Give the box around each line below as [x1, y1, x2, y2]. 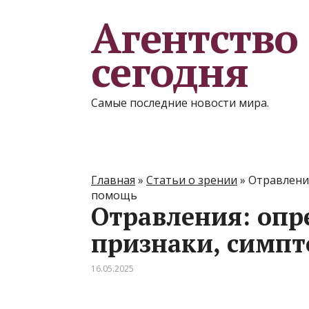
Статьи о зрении [146, 172, 237, 188]
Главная [91, 172, 135, 188]
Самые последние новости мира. [91, 95, 269, 110]
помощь [91, 188, 137, 203]
